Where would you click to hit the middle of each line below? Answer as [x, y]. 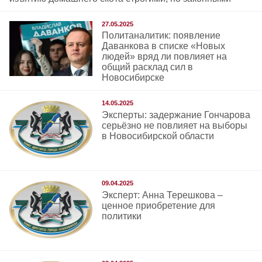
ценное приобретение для [159, 205]
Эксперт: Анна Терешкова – [163, 195]
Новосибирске [133, 78]
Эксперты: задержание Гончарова [176, 115]
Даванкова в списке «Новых [164, 46]
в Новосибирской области [158, 136]
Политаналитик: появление [161, 36]
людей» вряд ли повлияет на [165, 57]
